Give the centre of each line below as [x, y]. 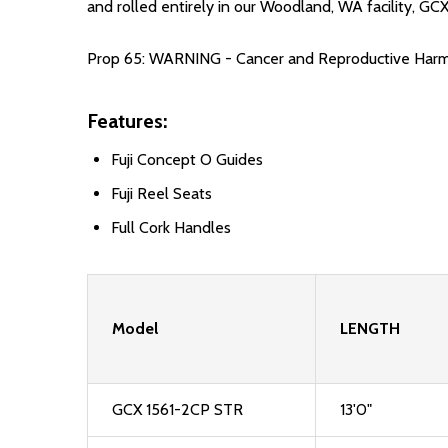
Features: [127, 121]
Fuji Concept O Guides [187, 159]
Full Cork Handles [171, 227]
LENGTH [370, 328]
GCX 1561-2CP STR [177, 409]
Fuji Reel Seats [161, 193]
